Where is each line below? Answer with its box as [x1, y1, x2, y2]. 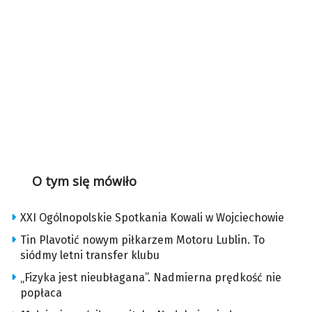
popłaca [20, 286, 62, 300]
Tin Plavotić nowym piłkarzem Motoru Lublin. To [20, 233, 265, 247]
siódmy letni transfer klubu [20, 249, 159, 263]
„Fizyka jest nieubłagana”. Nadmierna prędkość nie [20, 271, 281, 285]
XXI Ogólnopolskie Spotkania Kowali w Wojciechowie [20, 211, 284, 225]
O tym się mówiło [31, 173, 136, 190]
